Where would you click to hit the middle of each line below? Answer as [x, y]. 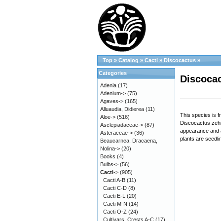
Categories [113, 73]
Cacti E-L [114, 196]
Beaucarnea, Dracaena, [129, 141]
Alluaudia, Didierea [122, 109]
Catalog [129, 60]
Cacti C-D [115, 188]
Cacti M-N [115, 204]
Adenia [108, 85]
